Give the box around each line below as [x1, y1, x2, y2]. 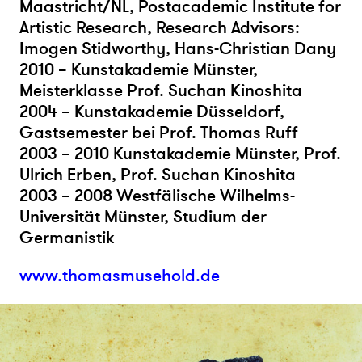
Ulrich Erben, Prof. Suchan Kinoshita [19, 163, 296, 186]
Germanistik [19, 226, 114, 249]
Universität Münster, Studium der [19, 205, 267, 228]
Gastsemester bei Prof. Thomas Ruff [19, 121, 298, 144]
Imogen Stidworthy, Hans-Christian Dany [19, 37, 336, 60]
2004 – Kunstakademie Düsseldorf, [19, 100, 284, 123]
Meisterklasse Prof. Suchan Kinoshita [19, 79, 302, 102]
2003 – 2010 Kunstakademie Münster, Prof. [19, 142, 341, 165]
